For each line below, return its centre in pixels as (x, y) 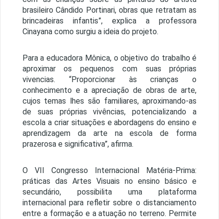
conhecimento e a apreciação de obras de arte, (109, 90)
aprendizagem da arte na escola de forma (109, 133)
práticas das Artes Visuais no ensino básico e (109, 181)
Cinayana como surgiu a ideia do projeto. (90, 32)
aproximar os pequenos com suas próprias (109, 69)
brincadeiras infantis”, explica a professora (109, 21)
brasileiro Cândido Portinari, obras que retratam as (109, 10)
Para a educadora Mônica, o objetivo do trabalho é (109, 58)
